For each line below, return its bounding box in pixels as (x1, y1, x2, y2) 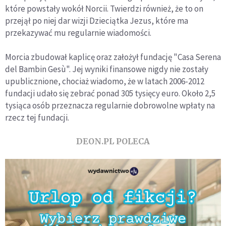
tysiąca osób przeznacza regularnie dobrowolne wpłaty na (5, 99, 215, 111)
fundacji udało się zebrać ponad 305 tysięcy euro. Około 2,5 (5, 87, 215, 99)
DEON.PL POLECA (76, 136, 150, 146)
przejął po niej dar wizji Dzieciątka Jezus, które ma (5, 15, 188, 26)
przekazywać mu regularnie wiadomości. (5, 27, 151, 38)
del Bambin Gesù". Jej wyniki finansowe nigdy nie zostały (5, 63, 208, 75)
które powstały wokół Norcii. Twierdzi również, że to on (5, 3, 203, 14)
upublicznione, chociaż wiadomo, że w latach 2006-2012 (5, 75, 204, 87)
